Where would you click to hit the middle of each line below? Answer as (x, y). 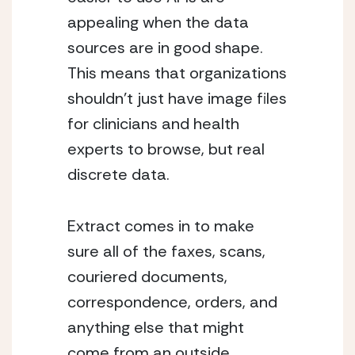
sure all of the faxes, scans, (166, 251)
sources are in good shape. (167, 48)
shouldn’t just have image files (177, 98)
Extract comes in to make (161, 226)
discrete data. (118, 174)
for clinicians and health (153, 124)
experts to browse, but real (166, 149)
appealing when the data (158, 22)
